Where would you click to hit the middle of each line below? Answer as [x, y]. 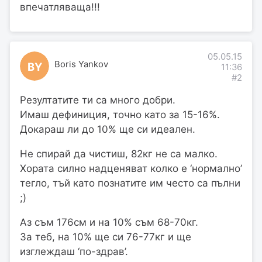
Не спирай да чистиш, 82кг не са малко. [119, 154]
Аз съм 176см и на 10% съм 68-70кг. [109, 223]
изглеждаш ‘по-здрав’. [74, 252]
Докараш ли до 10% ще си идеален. [108, 130]
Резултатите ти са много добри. [98, 100]
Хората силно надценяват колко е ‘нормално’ [131, 169]
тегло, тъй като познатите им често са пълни [130, 183]
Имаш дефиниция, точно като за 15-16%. [120, 115]
